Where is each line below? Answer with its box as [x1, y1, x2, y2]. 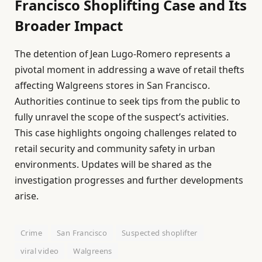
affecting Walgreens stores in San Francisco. [15, 78, 210, 92]
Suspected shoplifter [122, 227, 198, 238]
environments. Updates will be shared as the [15, 157, 212, 171]
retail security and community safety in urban [15, 142, 215, 155]
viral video [20, 245, 59, 256]
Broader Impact [15, 15, 123, 35]
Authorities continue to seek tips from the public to [15, 94, 240, 108]
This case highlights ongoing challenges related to [15, 126, 237, 139]
